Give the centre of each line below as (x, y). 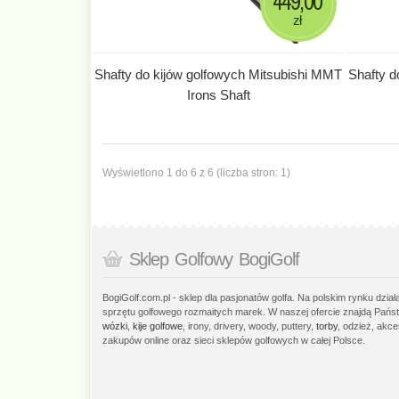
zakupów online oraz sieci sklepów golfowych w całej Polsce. (234, 340)
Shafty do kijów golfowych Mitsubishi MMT (219, 74)
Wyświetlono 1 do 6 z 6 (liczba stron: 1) (196, 172)
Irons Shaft (218, 94)
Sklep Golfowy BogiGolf (214, 259)
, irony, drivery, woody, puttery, (249, 326)
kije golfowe (158, 326)
